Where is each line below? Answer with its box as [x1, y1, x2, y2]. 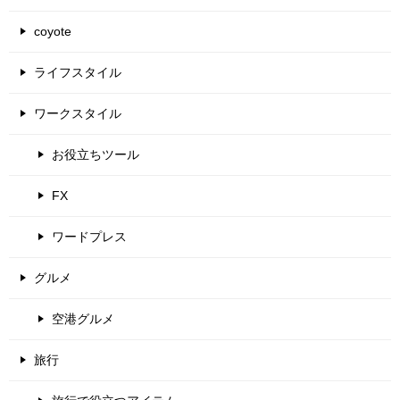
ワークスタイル [34, 106, 121, 121]
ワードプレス [52, 229, 127, 245]
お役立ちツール [52, 147, 139, 162]
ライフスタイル [34, 65, 121, 80]
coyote [34, 24, 71, 39]
